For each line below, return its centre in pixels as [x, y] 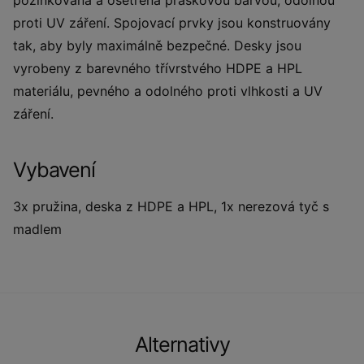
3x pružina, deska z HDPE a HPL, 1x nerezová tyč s [171, 206]
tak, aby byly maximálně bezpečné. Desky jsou [157, 45]
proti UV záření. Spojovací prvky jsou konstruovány [172, 23]
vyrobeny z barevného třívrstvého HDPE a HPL [158, 68]
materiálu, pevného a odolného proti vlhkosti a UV [168, 91]
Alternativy [182, 344]
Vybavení [54, 170]
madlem [37, 229]
